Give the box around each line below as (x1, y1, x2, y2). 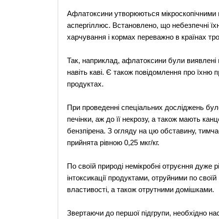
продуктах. (66, 80, 104, 88)
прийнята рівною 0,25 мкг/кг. (66, 138, 159, 147)
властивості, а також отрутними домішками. (66, 185, 214, 194)
